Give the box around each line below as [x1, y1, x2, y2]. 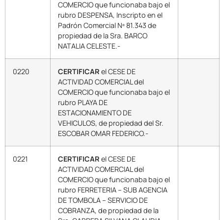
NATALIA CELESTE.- [58, 41, 120, 51]
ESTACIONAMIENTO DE [58, 108, 132, 117]
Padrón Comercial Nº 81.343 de [58, 20, 156, 30]
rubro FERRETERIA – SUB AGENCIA [58, 185, 167, 194]
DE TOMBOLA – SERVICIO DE [58, 195, 148, 205]
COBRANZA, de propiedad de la [58, 205, 159, 215]
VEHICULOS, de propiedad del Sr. [58, 118, 164, 128]
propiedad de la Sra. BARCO [58, 30, 147, 40]
